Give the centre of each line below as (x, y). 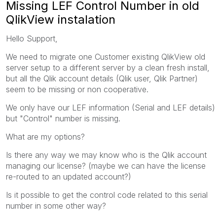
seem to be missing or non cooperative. (77, 89)
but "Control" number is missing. (64, 118)
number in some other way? (56, 205)
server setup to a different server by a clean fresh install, (109, 67)
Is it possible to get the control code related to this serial (107, 195)
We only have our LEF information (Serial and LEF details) (110, 107)
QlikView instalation (61, 19)
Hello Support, (32, 38)
